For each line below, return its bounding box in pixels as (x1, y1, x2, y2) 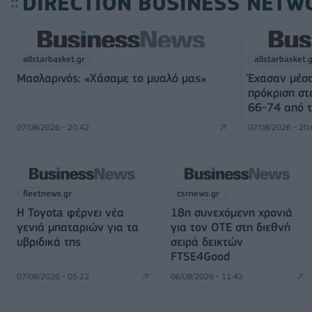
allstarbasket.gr (23, 54, 85, 64)
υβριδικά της (17, 235, 81, 249)
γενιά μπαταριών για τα (17, 220, 139, 234)
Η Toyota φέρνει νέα (17, 205, 124, 219)
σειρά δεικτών (171, 235, 244, 249)
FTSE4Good (171, 249, 231, 263)
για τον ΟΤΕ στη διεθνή (171, 220, 291, 234)
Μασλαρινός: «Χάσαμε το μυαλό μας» (17, 71, 206, 85)
